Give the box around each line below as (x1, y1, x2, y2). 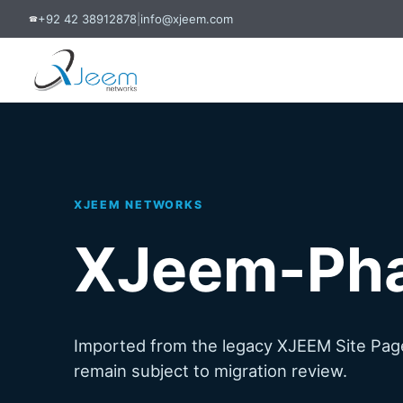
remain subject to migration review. (74, 361, 347, 381)
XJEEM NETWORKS (74, 198, 203, 211)
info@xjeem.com (140, 12, 233, 26)
